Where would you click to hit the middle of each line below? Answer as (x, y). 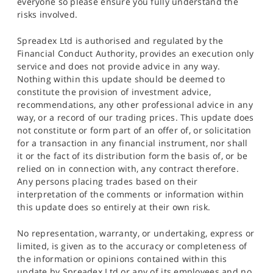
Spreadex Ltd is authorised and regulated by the (120, 40)
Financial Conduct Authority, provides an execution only (136, 53)
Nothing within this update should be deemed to (121, 79)
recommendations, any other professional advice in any (135, 104)
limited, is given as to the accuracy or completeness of (132, 246)
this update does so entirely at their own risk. (114, 207)
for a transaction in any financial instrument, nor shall (133, 143)
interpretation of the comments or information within (131, 194)
